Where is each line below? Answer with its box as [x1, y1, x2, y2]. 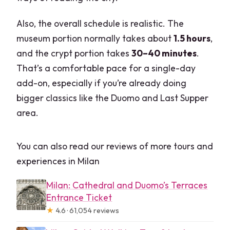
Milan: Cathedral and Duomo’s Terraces [46, 179, 208, 191]
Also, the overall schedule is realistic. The [16, 17, 184, 30]
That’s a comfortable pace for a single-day [16, 62, 196, 74]
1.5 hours [174, 32, 211, 45]
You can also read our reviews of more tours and [16, 140, 214, 152]
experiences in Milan [16, 155, 100, 167]
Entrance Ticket [46, 191, 112, 204]
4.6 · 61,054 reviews [54, 206, 120, 216]
